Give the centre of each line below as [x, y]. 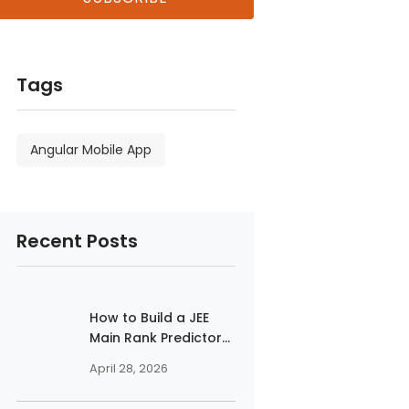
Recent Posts [77, 241]
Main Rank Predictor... [159, 338]
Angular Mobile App [90, 150]
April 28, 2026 [128, 368]
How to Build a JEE [149, 318]
